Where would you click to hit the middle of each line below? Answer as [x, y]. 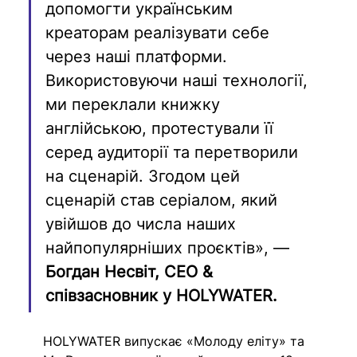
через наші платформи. [139, 56]
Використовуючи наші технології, [179, 80]
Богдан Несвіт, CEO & [132, 271]
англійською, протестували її [162, 128]
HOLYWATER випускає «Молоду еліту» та [176, 341]
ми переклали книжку [135, 104]
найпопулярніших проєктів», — [170, 247]
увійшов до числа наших [143, 224]
